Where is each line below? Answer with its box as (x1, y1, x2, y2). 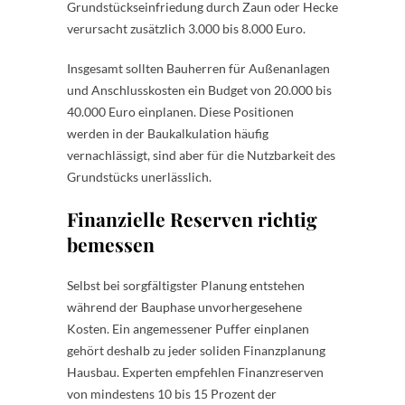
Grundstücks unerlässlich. (67, 168, 212, 184)
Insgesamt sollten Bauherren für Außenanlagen (67, 60, 330, 76)
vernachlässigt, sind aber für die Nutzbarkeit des (67, 146, 335, 163)
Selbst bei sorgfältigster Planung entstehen (67, 277, 305, 293)
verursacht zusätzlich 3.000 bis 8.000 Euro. (67, 20, 306, 36)
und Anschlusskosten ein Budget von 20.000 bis (67, 81, 332, 98)
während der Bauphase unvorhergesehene (67, 298, 302, 315)
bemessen (67, 231, 155, 257)
